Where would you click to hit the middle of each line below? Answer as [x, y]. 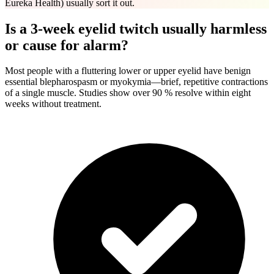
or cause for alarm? [67, 45]
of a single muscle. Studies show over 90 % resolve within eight [128, 93]
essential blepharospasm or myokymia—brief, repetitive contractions [136, 82]
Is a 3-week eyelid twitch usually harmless [136, 28]
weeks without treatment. [53, 104]
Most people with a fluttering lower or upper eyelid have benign [128, 71]
